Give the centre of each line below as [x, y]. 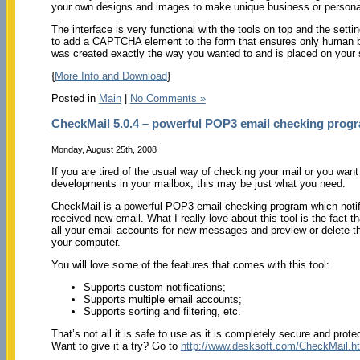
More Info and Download [110, 76]
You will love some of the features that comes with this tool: [190, 264]
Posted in [75, 99]
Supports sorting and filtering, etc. [162, 311]
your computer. [86, 242]
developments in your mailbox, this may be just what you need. [198, 183]
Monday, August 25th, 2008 [104, 149]
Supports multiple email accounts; [162, 299]
